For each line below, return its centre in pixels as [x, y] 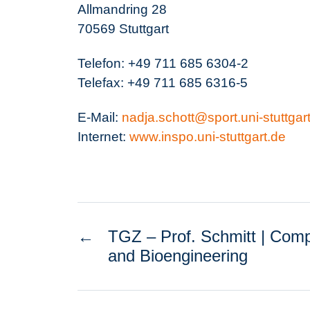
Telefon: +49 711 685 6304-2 [163, 63]
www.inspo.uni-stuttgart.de [208, 137]
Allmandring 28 [122, 9]
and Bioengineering [178, 256]
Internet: [103, 137]
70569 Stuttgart [123, 29]
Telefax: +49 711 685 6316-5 [163, 83]
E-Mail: [100, 117]
